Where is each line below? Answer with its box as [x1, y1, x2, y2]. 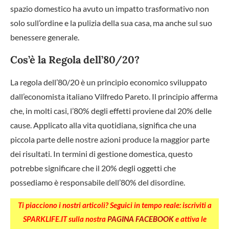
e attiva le [173, 214, 207, 223]
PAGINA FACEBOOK [107, 214, 174, 223]
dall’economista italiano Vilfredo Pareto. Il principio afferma [10, 91, 218, 101]
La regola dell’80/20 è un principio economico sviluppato [10, 77, 207, 87]
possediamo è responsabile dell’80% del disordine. [10, 177, 185, 187]
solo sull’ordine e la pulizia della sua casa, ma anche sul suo [10, 17, 212, 28]
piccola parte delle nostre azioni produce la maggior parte [10, 134, 210, 144]
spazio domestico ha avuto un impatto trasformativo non [10, 3, 209, 13]
